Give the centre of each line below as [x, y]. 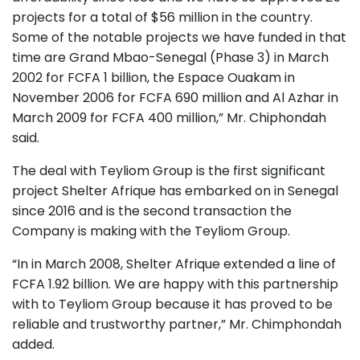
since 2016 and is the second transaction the [152, 211]
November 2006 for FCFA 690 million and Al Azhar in [175, 97]
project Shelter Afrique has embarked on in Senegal [175, 190]
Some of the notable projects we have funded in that [179, 37]
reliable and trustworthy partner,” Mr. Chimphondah [177, 324]
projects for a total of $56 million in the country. [162, 17]
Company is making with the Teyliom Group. [151, 231]
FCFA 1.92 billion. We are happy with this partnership [175, 284]
